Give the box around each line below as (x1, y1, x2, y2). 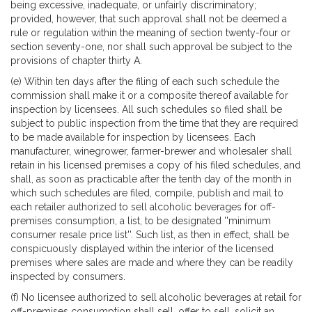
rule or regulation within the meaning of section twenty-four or (10, 26, 290, 38)
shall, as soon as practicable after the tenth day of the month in (10, 173, 292, 185)
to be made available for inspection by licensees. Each (10, 131, 256, 143)
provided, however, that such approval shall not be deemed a (10, 13, 287, 24)
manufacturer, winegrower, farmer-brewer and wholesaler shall (10, 145, 292, 157)
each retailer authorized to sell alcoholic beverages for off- (10, 201, 276, 212)
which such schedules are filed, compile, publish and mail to (10, 187, 283, 198)
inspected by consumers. (10, 270, 125, 282)
